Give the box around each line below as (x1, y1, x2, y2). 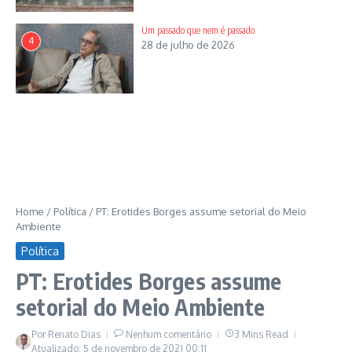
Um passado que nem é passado (141, 24, 255, 37)
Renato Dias (48, 328, 101, 341)
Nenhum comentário (126, 328, 211, 341)
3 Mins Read (234, 328, 288, 341)
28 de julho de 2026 (141, 38, 235, 52)
